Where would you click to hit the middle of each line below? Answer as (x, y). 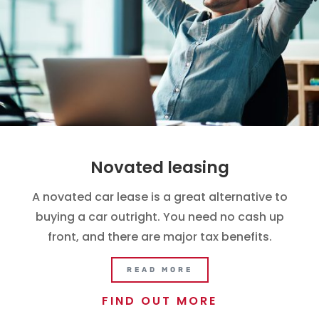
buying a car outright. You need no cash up (159, 217)
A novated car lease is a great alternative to (159, 197)
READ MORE (159, 270)
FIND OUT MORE (159, 301)
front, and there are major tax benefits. (159, 237)
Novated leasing (159, 168)
